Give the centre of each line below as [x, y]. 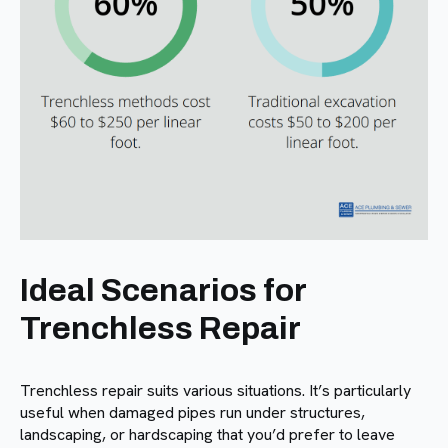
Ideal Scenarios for [163, 290]
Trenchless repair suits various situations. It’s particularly [215, 390]
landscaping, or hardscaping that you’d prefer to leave [207, 434]
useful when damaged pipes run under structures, [192, 412]
